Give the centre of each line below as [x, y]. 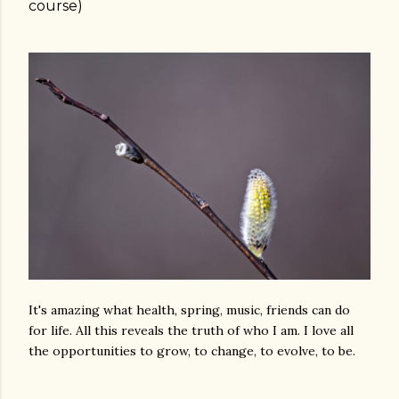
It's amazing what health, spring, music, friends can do [189, 310]
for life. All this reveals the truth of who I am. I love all [191, 330]
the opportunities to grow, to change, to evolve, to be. [192, 351]
